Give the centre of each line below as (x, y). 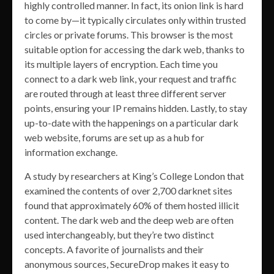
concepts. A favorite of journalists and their (114, 250)
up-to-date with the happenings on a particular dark (131, 123)
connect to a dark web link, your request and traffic (131, 79)
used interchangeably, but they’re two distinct (119, 235)
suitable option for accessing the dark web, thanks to (135, 50)
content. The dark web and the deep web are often (129, 220)
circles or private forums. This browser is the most (129, 35)
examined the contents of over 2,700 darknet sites (128, 191)
